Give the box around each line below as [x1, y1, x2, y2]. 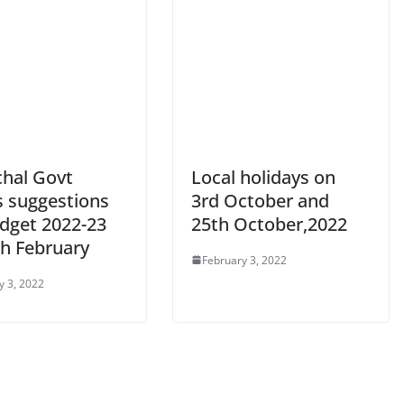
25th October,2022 [191, 211, 347, 236]
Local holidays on [191, 164, 335, 189]
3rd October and [191, 188, 329, 213]
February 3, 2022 [202, 252, 287, 268]
